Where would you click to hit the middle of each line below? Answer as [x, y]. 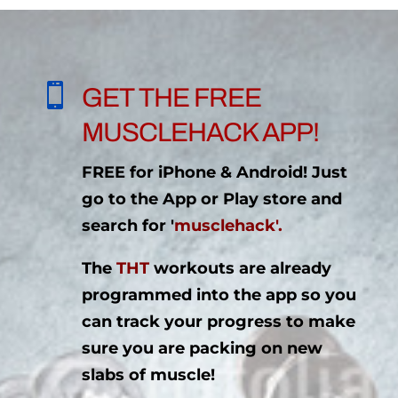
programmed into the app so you [219, 295]
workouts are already [242, 268]
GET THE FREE [171, 97]
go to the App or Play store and [211, 199]
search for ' [127, 225]
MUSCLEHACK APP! [200, 132]
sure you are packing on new [202, 348]
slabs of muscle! [148, 374]
